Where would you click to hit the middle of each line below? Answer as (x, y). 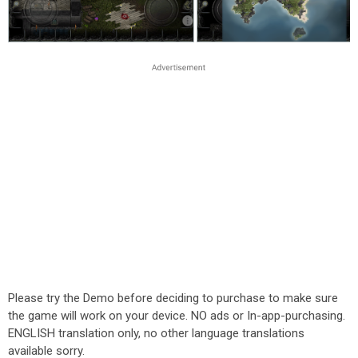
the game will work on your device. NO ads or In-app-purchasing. (177, 316)
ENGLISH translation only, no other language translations (156, 333)
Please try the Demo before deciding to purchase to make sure (173, 298)
